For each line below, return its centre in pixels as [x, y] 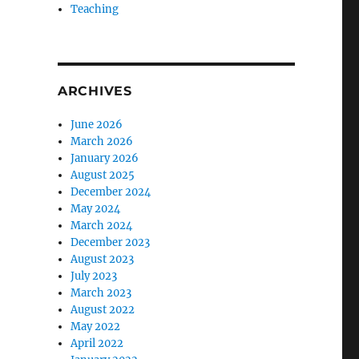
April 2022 [97, 343]
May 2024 [96, 209]
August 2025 [103, 175]
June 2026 [97, 125]
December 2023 [111, 242]
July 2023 [94, 276]
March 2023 [101, 293]
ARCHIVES [95, 91]
